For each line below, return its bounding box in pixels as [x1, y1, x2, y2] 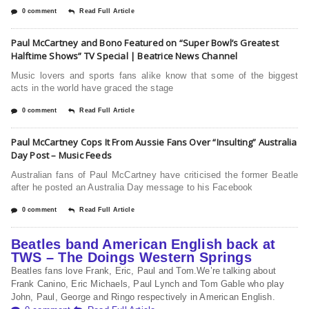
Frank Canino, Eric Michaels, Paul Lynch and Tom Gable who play [10, 279, 284, 290]
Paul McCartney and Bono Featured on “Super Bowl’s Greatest [10, 37, 279, 50]
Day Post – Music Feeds [10, 149, 112, 162]
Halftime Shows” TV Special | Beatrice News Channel [10, 50, 238, 63]
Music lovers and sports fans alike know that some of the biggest [10, 70, 299, 81]
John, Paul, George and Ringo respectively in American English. [10, 292, 275, 303]
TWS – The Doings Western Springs [10, 250, 252, 266]
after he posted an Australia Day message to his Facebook [10, 182, 253, 193]
